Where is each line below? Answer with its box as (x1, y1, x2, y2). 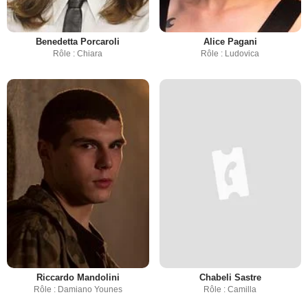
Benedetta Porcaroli (36, 36, 120, 47)
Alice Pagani (203, 36, 257, 47)
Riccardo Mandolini (36, 272, 120, 283)
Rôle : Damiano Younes (33, 285, 122, 295)
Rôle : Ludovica (201, 49, 260, 59)
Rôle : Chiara (53, 49, 103, 59)
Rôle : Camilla (203, 285, 257, 295)
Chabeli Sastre (199, 272, 261, 283)
